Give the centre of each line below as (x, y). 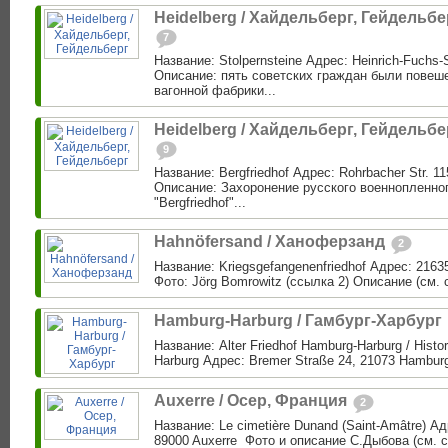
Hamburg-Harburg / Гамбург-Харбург (300, 321)
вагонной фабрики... (215, 91)
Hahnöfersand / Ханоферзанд (271, 242)
